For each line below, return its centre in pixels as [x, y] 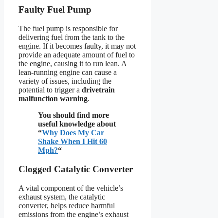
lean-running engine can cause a [68, 73]
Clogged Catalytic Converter [76, 169]
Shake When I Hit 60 [73, 142]
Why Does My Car [73, 133]
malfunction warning [53, 99]
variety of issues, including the [65, 81]
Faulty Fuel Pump [55, 10]
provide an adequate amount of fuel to [77, 55]
